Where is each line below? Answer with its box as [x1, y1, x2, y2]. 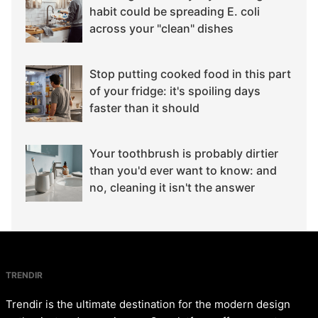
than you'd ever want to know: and [89, 163, 277, 177]
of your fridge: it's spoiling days [89, 83, 261, 98]
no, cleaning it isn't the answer [89, 180, 255, 194]
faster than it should [89, 100, 199, 115]
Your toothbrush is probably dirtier [89, 146, 278, 160]
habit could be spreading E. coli [89, 4, 260, 18]
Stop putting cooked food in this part [89, 66, 291, 81]
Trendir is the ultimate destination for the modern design [6, 297, 290, 311]
